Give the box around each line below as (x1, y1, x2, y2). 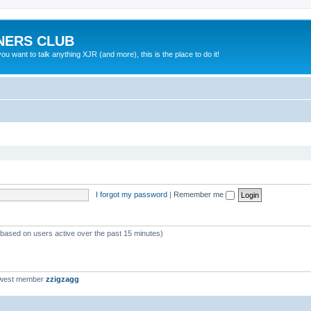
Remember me (173, 190, 226, 199)
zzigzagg (46, 275, 79, 283)
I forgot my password (95, 190, 167, 199)
